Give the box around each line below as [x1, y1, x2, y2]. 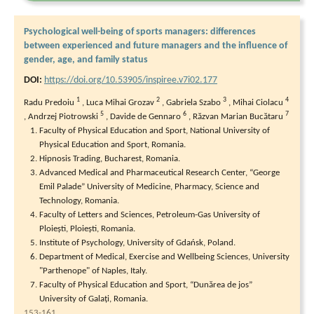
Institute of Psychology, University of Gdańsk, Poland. [39, 238, 235, 247]
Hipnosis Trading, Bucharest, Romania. [39, 153, 180, 163]
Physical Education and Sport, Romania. [39, 139, 186, 149]
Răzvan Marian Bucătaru [193, 111, 285, 121]
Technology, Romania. [39, 196, 119, 205]
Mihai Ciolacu [233, 97, 285, 107]
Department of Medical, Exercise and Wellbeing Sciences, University [39, 252, 289, 261]
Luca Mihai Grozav [86, 97, 156, 107]
